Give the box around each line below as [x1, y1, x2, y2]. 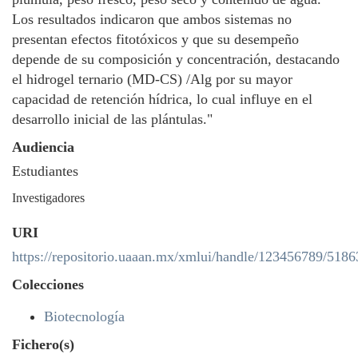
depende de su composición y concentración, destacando [12, 51, 340, 67]
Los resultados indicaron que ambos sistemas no [12, 11, 292, 27]
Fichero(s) [12, 336, 74, 352]
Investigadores [12, 191, 85, 205]
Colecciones [12, 276, 84, 292]
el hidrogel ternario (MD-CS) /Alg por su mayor [12, 71, 292, 87]
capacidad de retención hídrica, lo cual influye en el [12, 91, 312, 107]
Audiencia [12, 139, 74, 155]
